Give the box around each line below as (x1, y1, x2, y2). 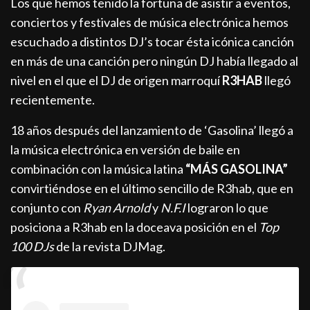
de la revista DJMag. (54, 239, 166, 255)
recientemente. (10, 92, 95, 108)
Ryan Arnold (83, 200, 151, 216)
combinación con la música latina (10, 161, 186, 177)
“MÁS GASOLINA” (185, 161, 289, 177)
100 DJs (10, 239, 55, 255)
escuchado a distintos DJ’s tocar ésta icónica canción (10, 34, 295, 50)
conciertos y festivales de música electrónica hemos (10, 15, 289, 30)
